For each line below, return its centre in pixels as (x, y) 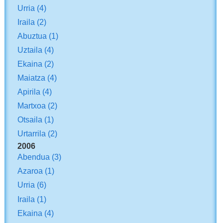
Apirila (29, 92)
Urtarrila (32, 134)
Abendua (34, 157)
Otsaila (30, 120)
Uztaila (30, 50)
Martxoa (32, 106)
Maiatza (32, 78)
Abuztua (32, 36)
